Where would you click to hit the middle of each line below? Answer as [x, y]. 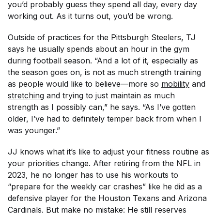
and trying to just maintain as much [111, 95]
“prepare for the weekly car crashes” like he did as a [105, 186]
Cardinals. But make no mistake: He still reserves [97, 210]
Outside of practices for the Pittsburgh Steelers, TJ [102, 37]
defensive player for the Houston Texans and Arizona [107, 198]
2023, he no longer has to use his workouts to [93, 175]
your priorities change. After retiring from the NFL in [104, 163]
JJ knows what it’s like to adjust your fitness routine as [108, 152]
